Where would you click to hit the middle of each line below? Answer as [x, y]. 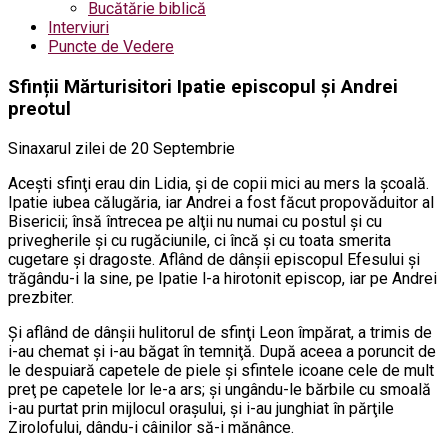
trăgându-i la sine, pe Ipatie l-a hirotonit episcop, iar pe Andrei [222, 278]
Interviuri [78, 27]
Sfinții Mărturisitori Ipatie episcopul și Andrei [203, 86]
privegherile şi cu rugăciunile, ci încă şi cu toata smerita [199, 240]
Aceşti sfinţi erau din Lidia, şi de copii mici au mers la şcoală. [218, 183]
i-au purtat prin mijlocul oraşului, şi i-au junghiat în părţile [201, 408]
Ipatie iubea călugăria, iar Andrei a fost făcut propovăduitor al [221, 202]
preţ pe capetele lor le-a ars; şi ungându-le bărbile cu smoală [219, 389]
